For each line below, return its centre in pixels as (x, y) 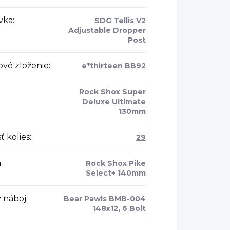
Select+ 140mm (116, 173)
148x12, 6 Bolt (119, 209)
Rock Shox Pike (116, 164)
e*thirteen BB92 (113, 66)
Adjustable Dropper (107, 31)
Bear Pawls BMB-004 (104, 199)
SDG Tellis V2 (120, 21)
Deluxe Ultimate (114, 102)
